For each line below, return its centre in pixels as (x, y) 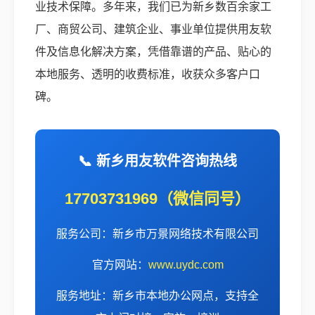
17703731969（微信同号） (157, 199)
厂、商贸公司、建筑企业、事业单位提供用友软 (153, 30)
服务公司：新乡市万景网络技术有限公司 (157, 234)
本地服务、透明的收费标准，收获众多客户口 (148, 75)
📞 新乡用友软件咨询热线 (157, 161)
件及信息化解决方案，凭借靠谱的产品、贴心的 (153, 52)
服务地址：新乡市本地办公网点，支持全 (157, 296)
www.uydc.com (186, 265)
